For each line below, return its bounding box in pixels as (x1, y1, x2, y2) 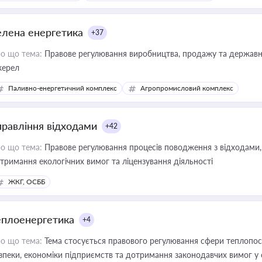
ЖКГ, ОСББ (8, 177, 45, 186)
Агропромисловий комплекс (140, 84, 233, 92)
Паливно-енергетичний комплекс (8, 84, 117, 92)
